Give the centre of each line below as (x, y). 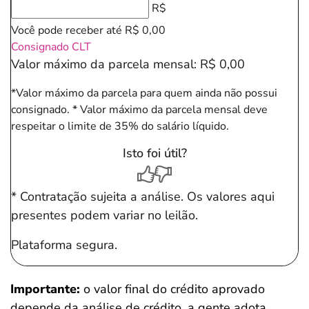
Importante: (47, 289)
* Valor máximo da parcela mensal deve (170, 110)
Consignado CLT (51, 47)
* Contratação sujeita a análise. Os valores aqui (143, 197)
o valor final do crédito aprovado (174, 289)
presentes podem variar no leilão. (104, 215)
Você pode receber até (68, 30)
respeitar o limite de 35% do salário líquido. (120, 126)
